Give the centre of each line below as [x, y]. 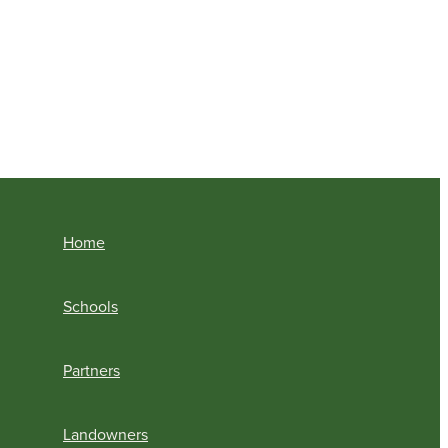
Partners [91, 369]
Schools [90, 305]
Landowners [105, 433]
